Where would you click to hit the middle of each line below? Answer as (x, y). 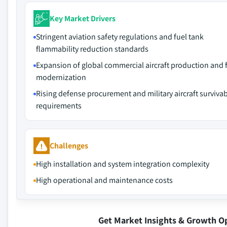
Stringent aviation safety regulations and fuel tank (120, 37)
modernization (61, 77)
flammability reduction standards (92, 49)
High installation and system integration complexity (123, 164)
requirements (59, 106)
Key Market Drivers (83, 18)
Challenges (69, 145)
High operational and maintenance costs (104, 180)
